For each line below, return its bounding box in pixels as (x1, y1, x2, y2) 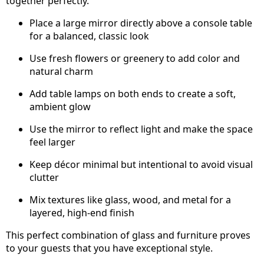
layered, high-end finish (29, 206, 134, 220)
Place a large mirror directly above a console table (29, 16, 252, 30)
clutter (29, 171, 59, 184)
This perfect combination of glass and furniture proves (6, 229, 250, 242)
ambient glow (29, 100, 91, 114)
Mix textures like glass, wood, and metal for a (29, 193, 231, 207)
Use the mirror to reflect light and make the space (29, 123, 253, 136)
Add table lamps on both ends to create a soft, (29, 87, 236, 101)
